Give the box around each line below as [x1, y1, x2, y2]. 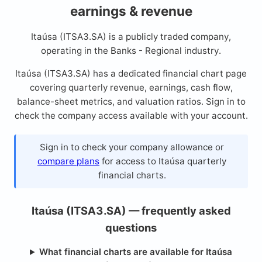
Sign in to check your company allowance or [40, 141, 224, 153]
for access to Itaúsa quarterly [99, 155, 226, 167]
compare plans [37, 155, 99, 167]
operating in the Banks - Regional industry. [41, 45, 221, 57]
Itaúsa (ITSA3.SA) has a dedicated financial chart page [15, 68, 247, 80]
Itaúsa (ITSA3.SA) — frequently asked [31, 204, 231, 217]
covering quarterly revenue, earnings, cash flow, [29, 82, 233, 94]
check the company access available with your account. [14, 110, 248, 122]
